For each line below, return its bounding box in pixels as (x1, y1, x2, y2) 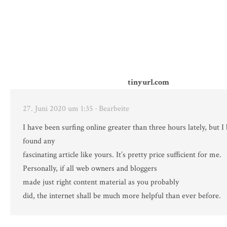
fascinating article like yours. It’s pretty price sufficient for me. (23, 149, 221, 161)
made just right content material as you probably (23, 177, 179, 188)
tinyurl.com (128, 77, 169, 88)
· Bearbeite (95, 103, 129, 115)
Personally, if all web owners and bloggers (23, 163, 157, 174)
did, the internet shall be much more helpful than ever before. (23, 191, 221, 202)
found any (23, 136, 55, 147)
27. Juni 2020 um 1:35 (23, 103, 93, 115)
